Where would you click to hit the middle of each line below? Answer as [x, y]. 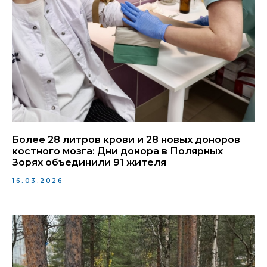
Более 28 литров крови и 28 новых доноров [126, 140]
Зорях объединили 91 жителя [89, 162]
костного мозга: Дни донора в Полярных [117, 151]
